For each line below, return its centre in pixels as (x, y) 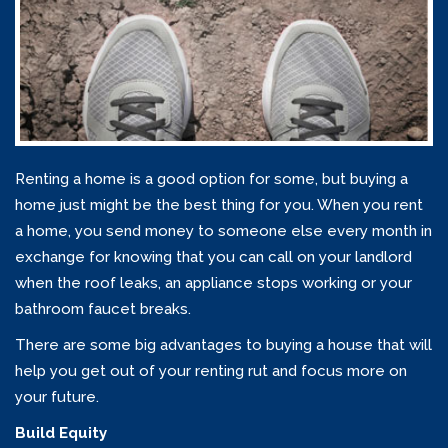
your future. (57, 397)
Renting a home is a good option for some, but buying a (211, 179)
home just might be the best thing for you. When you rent (219, 205)
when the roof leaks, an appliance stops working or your (213, 283)
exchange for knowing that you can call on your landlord (213, 257)
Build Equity (61, 433)
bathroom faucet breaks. (103, 309)
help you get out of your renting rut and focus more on (211, 371)
